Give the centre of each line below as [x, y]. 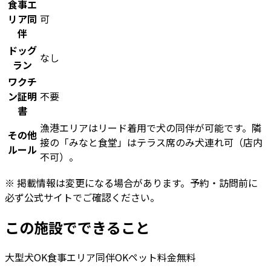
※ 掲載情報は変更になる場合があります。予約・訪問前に [131, 183]
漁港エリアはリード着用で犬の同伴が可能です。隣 [151, 128]
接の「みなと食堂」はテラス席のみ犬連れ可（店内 [151, 142]
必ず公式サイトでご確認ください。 [82, 198]
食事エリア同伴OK [88, 257]
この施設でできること [77, 227]
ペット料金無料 [162, 257]
